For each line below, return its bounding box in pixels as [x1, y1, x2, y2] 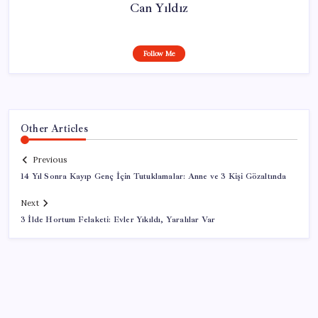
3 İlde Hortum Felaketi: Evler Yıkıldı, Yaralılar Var [21, 214, 216, 226]
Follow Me [143, 48, 175, 58]
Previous [33, 155, 67, 165]
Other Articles [21, 121, 88, 135]
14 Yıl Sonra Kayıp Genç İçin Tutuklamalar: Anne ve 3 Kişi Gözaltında [21, 171, 287, 182]
